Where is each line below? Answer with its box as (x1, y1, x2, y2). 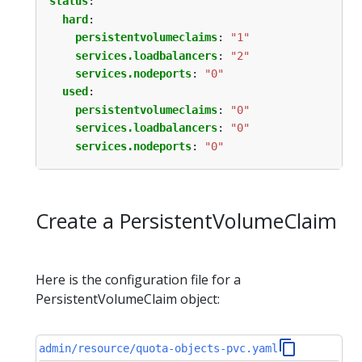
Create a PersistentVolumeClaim (36, 206, 337, 234)
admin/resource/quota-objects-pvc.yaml (39, 342, 279, 356)
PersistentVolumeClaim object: (36, 290, 220, 309)
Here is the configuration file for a (36, 271, 241, 289)
